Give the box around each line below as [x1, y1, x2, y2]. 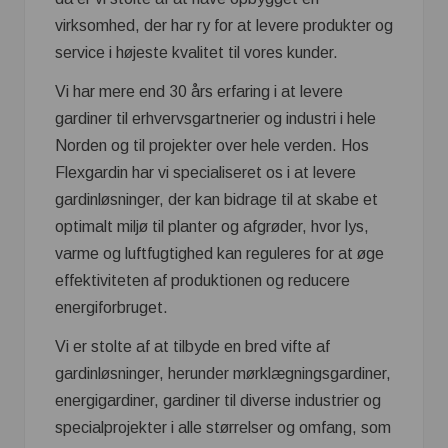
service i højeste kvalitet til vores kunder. [55, 44, 338, 62]
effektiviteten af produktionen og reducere [55, 272, 350, 290]
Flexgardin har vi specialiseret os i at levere [55, 164, 356, 182]
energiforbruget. [55, 299, 168, 317]
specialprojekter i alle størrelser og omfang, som [55, 419, 391, 437]
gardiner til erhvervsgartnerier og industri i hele [55, 110, 376, 128]
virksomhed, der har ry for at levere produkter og [55, 17, 393, 35]
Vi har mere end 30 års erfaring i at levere [55, 83, 343, 101]
